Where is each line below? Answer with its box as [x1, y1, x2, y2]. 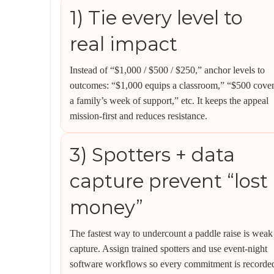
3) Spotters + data [70, 143, 235, 166]
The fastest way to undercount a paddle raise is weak [70, 228, 273, 239]
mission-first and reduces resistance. [70, 111, 207, 121]
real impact [70, 32, 177, 56]
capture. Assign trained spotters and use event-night [70, 243, 267, 254]
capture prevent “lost [70, 169, 268, 193]
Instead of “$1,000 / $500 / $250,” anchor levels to [70, 65, 265, 75]
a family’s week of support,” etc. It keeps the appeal [70, 95, 268, 106]
